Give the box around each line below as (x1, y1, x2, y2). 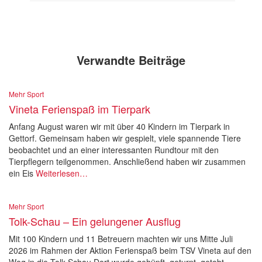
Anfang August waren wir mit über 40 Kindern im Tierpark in (9, 120, 230, 132)
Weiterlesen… (33, 167, 88, 179)
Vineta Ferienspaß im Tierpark (9, 101, 150, 116)
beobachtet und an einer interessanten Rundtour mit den (9, 144, 219, 156)
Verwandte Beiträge (77, 51, 185, 68)
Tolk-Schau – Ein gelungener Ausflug (9, 213, 181, 229)
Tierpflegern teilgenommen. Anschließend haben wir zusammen (9, 156, 246, 167)
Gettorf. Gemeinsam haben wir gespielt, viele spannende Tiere (9, 132, 241, 144)
